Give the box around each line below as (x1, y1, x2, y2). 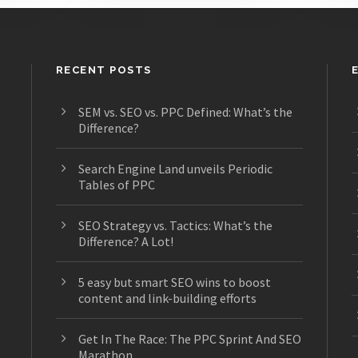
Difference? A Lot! (78, 233, 173, 250)
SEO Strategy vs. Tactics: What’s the (78, 217, 272, 234)
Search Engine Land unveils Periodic (78, 161, 272, 177)
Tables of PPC (78, 177, 155, 193)
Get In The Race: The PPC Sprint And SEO (78, 331, 301, 348)
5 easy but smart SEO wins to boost (78, 274, 271, 291)
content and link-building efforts (78, 290, 257, 307)
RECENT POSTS (55, 64, 152, 77)
